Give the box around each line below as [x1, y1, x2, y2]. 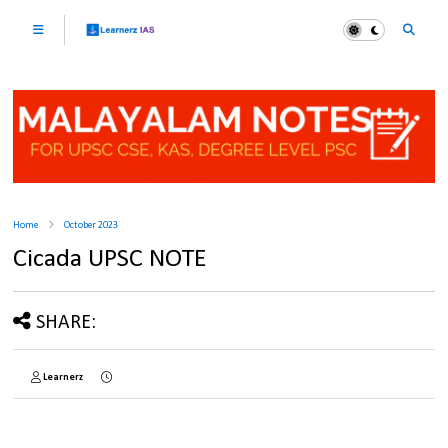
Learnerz [43, 372, 84, 384]
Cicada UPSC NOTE [13, 246, 208, 274]
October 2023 [64, 220, 119, 232]
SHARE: [36, 313, 97, 334]
